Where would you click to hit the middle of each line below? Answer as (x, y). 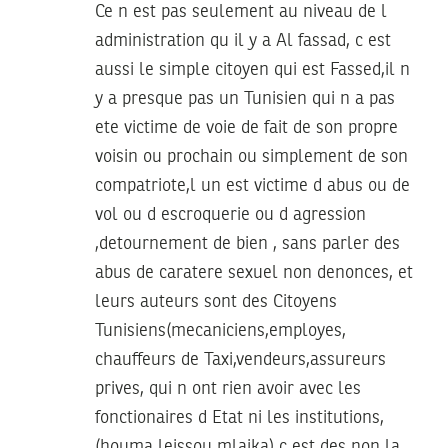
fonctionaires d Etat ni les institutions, (239, 418)
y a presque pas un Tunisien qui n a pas (245, 99)
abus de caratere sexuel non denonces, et (254, 273)
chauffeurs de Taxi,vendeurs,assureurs (240, 360)
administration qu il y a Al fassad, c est (243, 41)
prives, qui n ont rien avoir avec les (228, 389)
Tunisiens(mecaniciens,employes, (220, 331)
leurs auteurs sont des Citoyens (216, 302)
